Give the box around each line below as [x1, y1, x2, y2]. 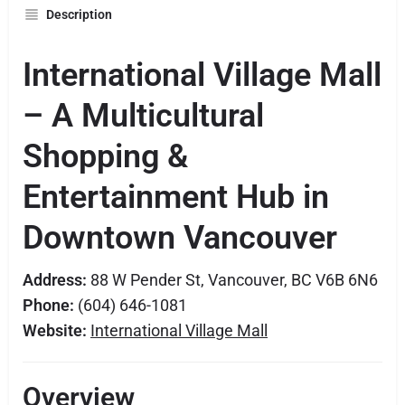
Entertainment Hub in [23, 178, 329, 216]
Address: [23, 270, 87, 289]
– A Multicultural [23, 97, 264, 135]
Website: [23, 321, 87, 340]
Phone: [23, 296, 74, 315]
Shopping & [23, 137, 188, 175]
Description [46, 7, 112, 22]
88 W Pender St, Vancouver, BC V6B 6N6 [87, 270, 378, 289]
